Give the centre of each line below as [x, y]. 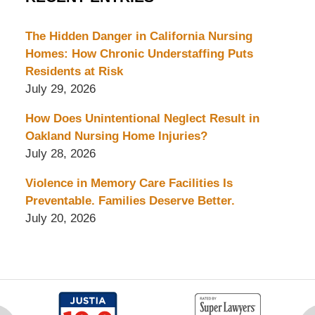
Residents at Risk [74, 72]
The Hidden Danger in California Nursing [139, 37]
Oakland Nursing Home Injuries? [116, 136]
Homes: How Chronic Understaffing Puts [139, 54]
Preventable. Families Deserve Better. [130, 201]
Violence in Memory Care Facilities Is [129, 184]
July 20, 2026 [60, 219]
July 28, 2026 [60, 154]
